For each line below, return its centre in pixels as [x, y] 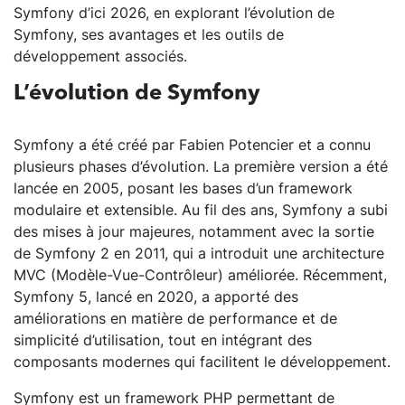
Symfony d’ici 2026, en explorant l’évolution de [174, 13]
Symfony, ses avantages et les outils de [149, 35]
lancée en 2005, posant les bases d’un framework [183, 188]
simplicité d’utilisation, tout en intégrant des [163, 340]
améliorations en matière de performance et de [175, 319]
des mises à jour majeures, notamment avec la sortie [194, 232]
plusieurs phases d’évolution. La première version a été [201, 167]
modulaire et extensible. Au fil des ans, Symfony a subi [201, 210]
